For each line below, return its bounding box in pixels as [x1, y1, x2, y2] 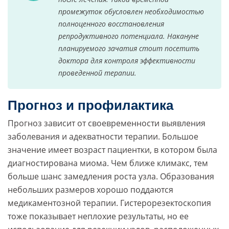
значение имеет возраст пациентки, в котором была [8, 144, 217, 156]
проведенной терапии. [58, 68, 136, 78]
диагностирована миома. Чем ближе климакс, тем [8, 157, 208, 169]
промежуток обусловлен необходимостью [58, 7, 204, 17]
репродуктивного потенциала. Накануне [58, 31, 199, 41]
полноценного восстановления [58, 19, 164, 29]
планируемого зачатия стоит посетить [58, 43, 199, 54]
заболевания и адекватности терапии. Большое [8, 131, 198, 143]
